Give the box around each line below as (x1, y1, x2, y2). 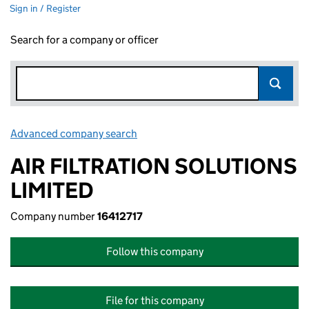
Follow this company (106, 245, 203, 258)
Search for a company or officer (10, 33, 159, 46)
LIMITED (10, 177, 94, 204)
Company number (10, 210, 97, 223)
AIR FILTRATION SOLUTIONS (10, 152, 297, 180)
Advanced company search (10, 127, 137, 140)
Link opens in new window (139, 127, 261, 140)
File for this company (105, 294, 204, 307)
